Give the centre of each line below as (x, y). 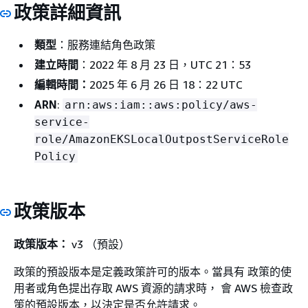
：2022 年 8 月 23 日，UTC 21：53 (165, 65)
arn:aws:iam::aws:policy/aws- (161, 105)
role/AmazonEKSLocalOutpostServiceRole (162, 139)
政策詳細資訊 (67, 12)
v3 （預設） (99, 244)
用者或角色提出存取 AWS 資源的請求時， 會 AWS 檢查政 (153, 288)
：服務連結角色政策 (106, 45)
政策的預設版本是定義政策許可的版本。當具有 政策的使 (153, 271)
